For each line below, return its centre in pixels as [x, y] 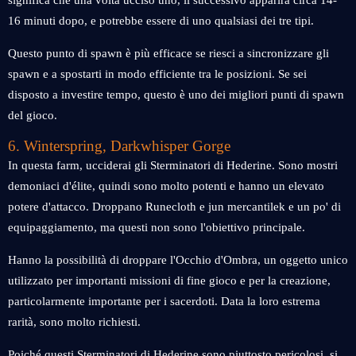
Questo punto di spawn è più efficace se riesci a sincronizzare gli [168, 53]
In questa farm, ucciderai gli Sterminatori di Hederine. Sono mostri [173, 165]
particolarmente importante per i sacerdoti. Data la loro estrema [164, 301]
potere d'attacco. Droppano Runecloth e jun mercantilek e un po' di [174, 207]
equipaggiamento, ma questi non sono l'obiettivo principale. [157, 227]
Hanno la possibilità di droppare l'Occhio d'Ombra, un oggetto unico [178, 260]
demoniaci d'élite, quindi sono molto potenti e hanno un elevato [166, 186]
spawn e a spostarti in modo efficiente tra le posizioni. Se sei [157, 74]
